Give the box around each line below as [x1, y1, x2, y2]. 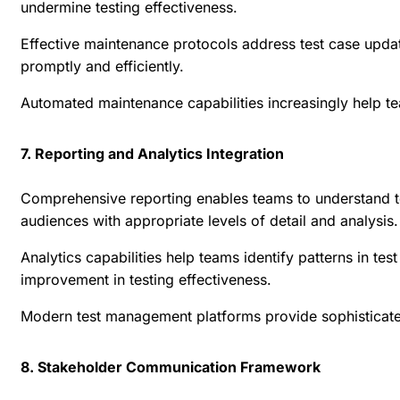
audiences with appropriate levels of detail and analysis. [21, 211, 398, 229]
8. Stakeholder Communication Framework [21, 357, 321, 376]
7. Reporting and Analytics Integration [21, 144, 284, 162]
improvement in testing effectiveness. [21, 270, 271, 288]
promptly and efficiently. [21, 56, 184, 75]
